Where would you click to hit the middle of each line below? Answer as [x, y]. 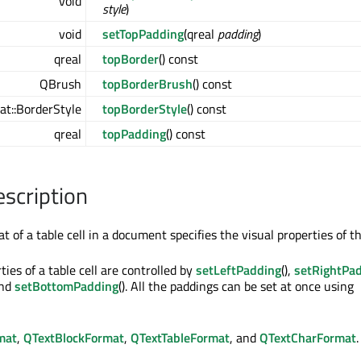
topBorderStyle [145, 109]
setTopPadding [143, 34]
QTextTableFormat [180, 338]
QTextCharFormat [308, 338]
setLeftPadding [239, 270]
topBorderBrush [147, 84]
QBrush [60, 84]
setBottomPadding [66, 286]
